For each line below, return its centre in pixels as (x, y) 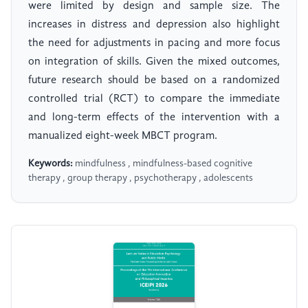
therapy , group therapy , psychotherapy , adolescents (141, 178)
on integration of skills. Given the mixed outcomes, (154, 62)
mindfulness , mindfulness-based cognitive (163, 163)
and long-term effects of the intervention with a (154, 117)
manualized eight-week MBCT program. (123, 136)
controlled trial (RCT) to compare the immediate (154, 99)
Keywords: (51, 163)
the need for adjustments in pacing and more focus (154, 43)
